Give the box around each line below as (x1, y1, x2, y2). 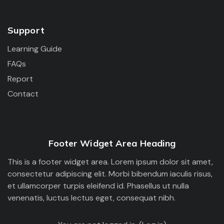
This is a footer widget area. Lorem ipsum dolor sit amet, (7, 156, 213, 167)
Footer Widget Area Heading (48, 137, 176, 149)
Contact (7, 88, 38, 99)
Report (7, 73, 33, 84)
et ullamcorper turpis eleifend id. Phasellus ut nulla (7, 180, 189, 191)
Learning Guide (7, 43, 62, 54)
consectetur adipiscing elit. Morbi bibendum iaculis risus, (7, 168, 212, 179)
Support (7, 24, 44, 36)
